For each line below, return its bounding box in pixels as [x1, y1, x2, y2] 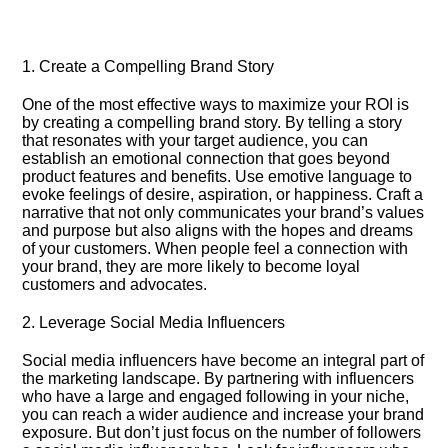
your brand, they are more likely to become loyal [22, 258, 361, 275]
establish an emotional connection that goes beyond [22, 150, 391, 167]
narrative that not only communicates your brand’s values [22, 204, 425, 221]
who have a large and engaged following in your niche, [22, 388, 410, 405]
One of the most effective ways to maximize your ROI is [22, 96, 410, 113]
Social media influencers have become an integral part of [22, 352, 425, 369]
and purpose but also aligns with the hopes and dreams [22, 222, 414, 239]
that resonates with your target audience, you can [22, 132, 369, 149]
